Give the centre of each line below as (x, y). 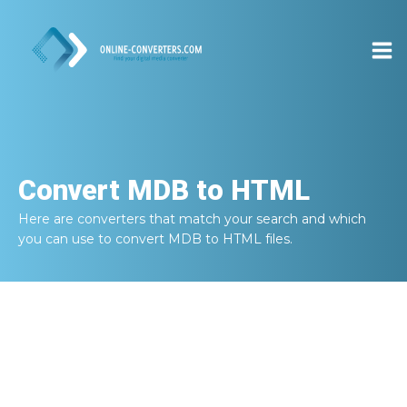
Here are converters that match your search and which (192, 219)
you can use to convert (93, 239)
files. (277, 239)
